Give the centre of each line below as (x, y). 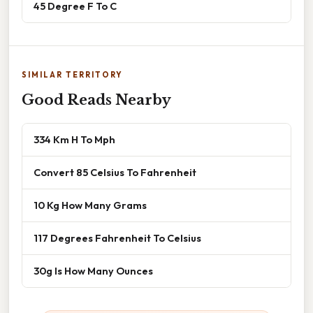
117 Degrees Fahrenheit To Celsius (117, 238)
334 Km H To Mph (74, 139)
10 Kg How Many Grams (90, 205)
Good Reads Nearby (96, 100)
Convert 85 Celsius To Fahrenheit (115, 172)
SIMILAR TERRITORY (72, 74)
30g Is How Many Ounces (93, 270)
